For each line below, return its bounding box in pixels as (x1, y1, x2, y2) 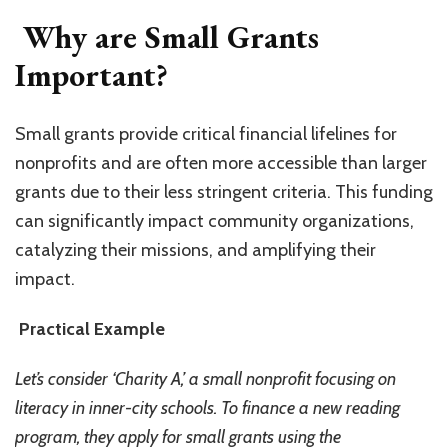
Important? (15, 53, 168, 96)
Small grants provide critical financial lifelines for (15, 123, 397, 146)
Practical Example (15, 318, 165, 341)
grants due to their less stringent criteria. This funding (15, 181, 433, 204)
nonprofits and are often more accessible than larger (15, 152, 427, 175)
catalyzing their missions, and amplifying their (15, 239, 376, 262)
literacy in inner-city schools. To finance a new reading (15, 397, 400, 420)
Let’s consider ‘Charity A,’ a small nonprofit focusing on (15, 368, 396, 391)
